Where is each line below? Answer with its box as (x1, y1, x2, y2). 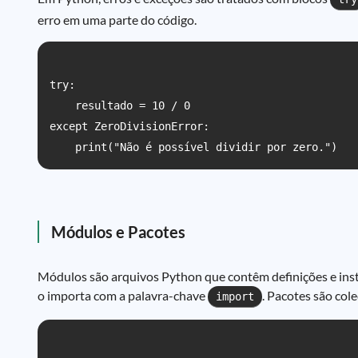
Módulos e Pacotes (51, 222, 185, 241)
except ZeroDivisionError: (50, 120, 209, 133)
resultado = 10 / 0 (50, 99, 190, 112)
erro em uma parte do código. (38, 12, 197, 27)
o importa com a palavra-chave (38, 288, 208, 303)
